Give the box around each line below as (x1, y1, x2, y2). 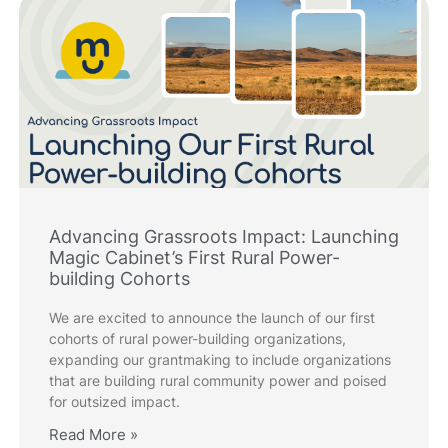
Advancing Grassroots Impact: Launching (49, 226, 399, 248)
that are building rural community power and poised (49, 372, 387, 390)
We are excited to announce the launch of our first (49, 309, 375, 327)
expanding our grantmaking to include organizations (49, 351, 391, 369)
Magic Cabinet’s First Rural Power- (49, 247, 340, 269)
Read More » (49, 425, 138, 445)
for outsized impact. (49, 393, 180, 411)
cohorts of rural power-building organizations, (49, 330, 346, 348)
